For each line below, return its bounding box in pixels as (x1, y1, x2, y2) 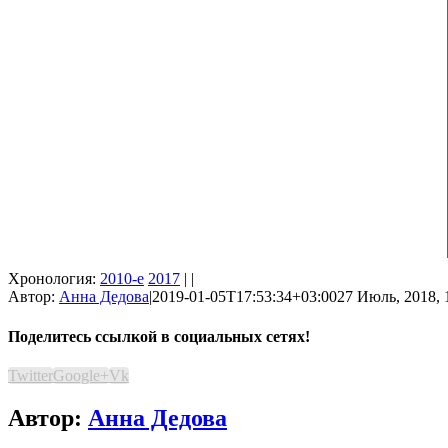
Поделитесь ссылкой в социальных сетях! (8, 327, 310, 345)
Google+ (53, 366, 109, 384)
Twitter (8, 366, 53, 384)
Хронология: (8, 270, 100, 288)
